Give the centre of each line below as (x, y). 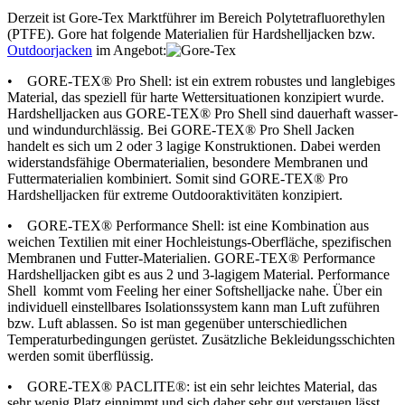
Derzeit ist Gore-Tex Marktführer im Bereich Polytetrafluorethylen (196, 17)
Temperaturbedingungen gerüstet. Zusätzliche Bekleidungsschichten (201, 339)
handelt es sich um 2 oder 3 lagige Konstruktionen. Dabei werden (194, 146)
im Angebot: (129, 50)
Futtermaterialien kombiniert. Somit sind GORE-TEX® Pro (178, 178)
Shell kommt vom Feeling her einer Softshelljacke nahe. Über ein (195, 290)
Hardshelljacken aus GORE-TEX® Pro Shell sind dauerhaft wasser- (202, 113)
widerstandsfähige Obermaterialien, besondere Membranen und (188, 162)
